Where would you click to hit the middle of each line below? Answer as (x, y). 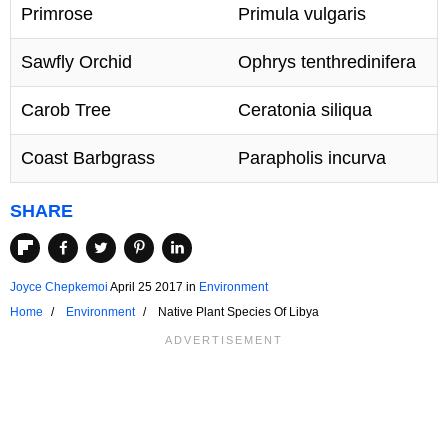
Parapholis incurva (312, 158)
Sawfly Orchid (76, 62)
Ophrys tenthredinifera (327, 62)
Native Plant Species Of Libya (238, 311)
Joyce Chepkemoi (59, 286)
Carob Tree (66, 110)
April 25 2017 (146, 286)
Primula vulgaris (302, 14)
